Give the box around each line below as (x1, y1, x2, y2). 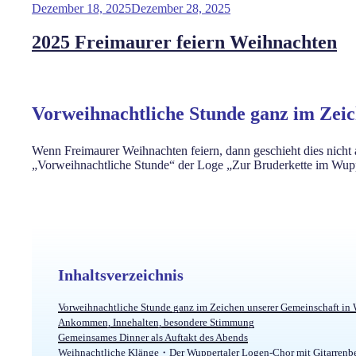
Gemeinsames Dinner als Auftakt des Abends (58, 331, 248, 343)
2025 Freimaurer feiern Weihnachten (32, 31, 337, 52)
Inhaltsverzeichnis (58, 266, 184, 284)
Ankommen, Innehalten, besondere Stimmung (58, 315, 254, 328)
